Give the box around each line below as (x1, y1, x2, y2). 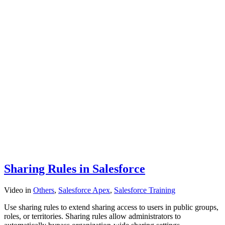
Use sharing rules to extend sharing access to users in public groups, (4, 202, 218, 211)
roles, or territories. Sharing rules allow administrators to (4, 211, 181, 220)
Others (33, 185, 54, 194)
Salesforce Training (114, 185, 175, 194)
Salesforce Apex (58, 185, 110, 194)
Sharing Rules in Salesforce (4, 162, 145, 175)
